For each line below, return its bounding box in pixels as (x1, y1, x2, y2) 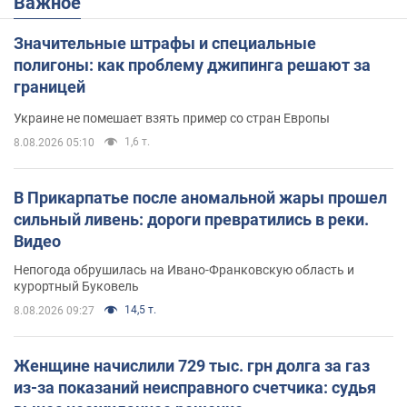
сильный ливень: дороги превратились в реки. (14, 209, 369, 229)
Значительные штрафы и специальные (14, 33, 316, 53)
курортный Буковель (14, 278, 139, 293)
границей (14, 76, 85, 96)
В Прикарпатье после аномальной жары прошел (14, 187, 387, 207)
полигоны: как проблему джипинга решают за (14, 55, 371, 74)
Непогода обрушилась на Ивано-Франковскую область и (14, 262, 354, 277)
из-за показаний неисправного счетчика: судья (14, 377, 376, 397)
